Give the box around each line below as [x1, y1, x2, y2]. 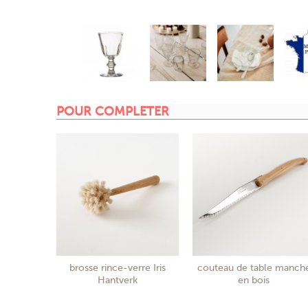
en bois [238, 274, 269, 285]
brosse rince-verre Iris [69, 262, 166, 273]
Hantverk [98, 274, 137, 285]
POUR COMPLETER [56, 104, 169, 118]
